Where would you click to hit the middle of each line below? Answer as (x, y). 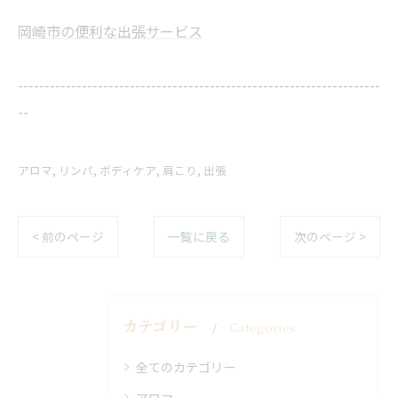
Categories (263, 327)
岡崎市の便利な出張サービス (110, 31)
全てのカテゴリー (186, 367)
